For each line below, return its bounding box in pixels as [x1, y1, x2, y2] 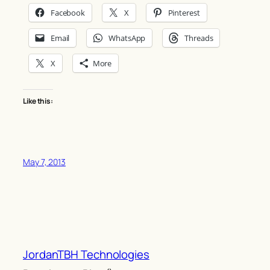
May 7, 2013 [23, 156, 66, 168]
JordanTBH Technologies [23, 246, 149, 263]
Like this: [23, 96, 53, 107]
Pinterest [168, 7, 200, 19]
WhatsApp [108, 33, 146, 44]
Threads [184, 33, 213, 44]
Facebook [50, 7, 86, 19]
